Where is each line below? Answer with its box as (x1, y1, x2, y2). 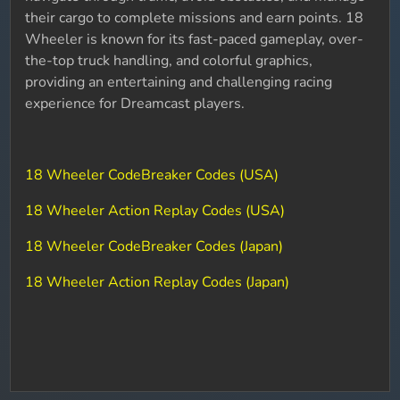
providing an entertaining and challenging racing (25, 72, 333, 92)
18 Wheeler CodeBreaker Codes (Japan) (25, 237, 284, 256)
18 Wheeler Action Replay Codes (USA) (25, 201, 286, 221)
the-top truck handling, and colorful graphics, (25, 51, 313, 71)
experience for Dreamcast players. (25, 94, 246, 113)
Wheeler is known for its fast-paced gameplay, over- (25, 29, 364, 49)
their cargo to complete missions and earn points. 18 (25, 8, 364, 28)
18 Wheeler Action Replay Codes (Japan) (25, 272, 290, 292)
